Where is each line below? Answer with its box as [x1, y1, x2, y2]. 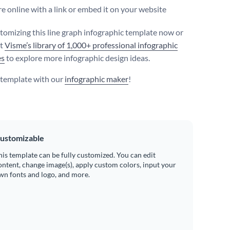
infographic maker [65, 74, 128, 84]
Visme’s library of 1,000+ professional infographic [5, 40, 178, 50]
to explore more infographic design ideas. [5, 53, 150, 63]
